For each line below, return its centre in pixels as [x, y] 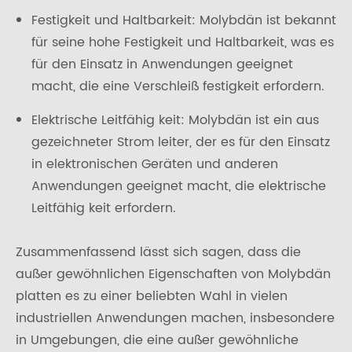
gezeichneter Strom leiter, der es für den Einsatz [181, 142]
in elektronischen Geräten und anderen [155, 164]
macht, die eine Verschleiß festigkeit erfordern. [178, 86]
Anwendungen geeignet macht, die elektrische [179, 186]
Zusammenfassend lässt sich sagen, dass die [158, 252]
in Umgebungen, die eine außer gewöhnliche [157, 340]
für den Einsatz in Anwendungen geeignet [162, 64]
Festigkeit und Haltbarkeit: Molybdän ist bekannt [184, 20]
